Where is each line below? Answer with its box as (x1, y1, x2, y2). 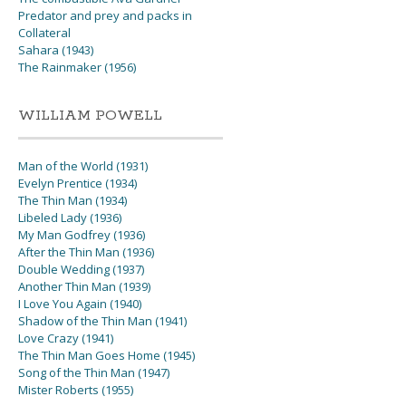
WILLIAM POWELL (18, 106, 163, 126)
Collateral (18, 24, 72, 42)
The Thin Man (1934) (18, 192, 128, 209)
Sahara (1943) (18, 42, 94, 59)
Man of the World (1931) (18, 158, 149, 175)
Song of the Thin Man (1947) (18, 364, 170, 382)
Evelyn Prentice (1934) (18, 175, 138, 192)
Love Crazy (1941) (18, 330, 114, 347)
